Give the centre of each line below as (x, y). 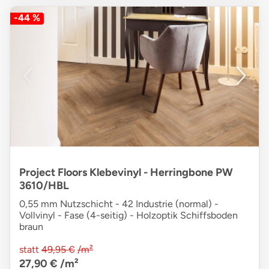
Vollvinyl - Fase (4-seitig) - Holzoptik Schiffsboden (128, 215)
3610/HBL (44, 185)
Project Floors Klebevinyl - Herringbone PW (126, 172)
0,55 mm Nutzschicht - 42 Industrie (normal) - (119, 204)
